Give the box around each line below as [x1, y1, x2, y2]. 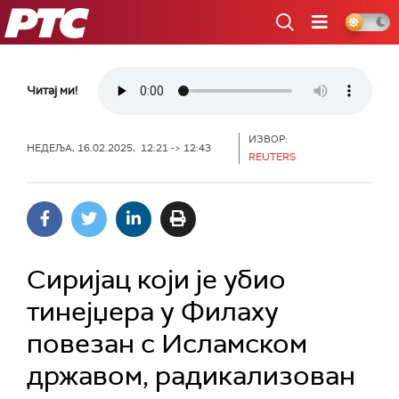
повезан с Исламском [27, 326, 307, 361]
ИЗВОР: [248, 133, 288, 145]
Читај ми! [27, 83, 77, 98]
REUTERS [248, 151, 296, 163]
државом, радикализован [27, 358, 355, 393]
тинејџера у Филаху [27, 294, 279, 329]
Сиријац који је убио [27, 262, 286, 297]
